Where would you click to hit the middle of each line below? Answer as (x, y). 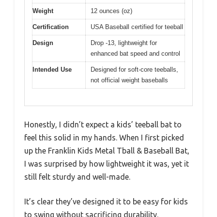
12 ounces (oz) (111, 11)
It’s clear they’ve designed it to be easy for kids (106, 201)
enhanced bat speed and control (135, 54)
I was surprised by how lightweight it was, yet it (107, 163)
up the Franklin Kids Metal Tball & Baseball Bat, (107, 150)
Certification (51, 27)
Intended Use (52, 70)
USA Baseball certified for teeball (137, 27)
